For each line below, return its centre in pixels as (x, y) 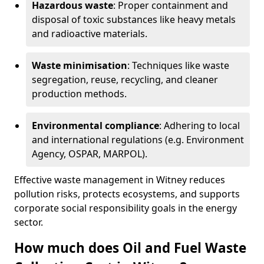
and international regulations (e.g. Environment (138, 140)
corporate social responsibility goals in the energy (126, 208)
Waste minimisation (80, 65)
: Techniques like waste (178, 65)
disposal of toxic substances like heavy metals (134, 19)
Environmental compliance (95, 126)
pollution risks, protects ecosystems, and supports (127, 194)
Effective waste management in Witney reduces (120, 180)
